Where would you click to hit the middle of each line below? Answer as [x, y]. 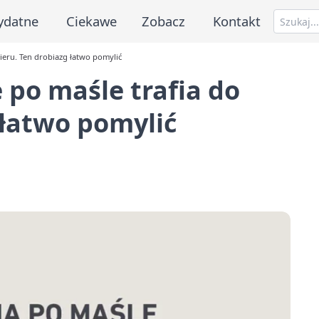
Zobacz [164, 21]
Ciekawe [91, 21]
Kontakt [237, 21]
